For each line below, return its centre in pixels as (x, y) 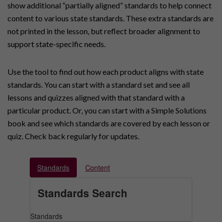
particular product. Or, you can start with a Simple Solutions (107, 111)
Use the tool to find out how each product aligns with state (106, 72)
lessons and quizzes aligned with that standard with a (96, 98)
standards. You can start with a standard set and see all (99, 85)
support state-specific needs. (56, 44)
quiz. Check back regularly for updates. (73, 136)
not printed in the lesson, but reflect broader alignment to (104, 31)
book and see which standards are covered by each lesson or (109, 123)
